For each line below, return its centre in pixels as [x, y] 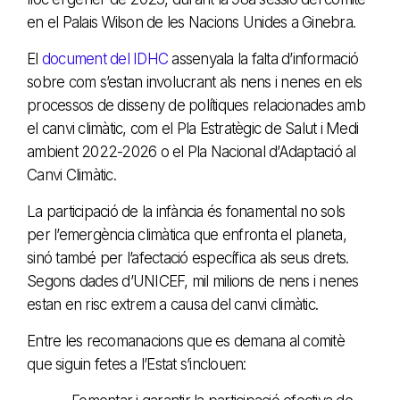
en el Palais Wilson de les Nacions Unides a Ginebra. [191, 22]
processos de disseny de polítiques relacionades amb [196, 105]
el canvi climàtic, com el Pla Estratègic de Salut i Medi [192, 128]
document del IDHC [107, 58]
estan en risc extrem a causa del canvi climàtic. [172, 304]
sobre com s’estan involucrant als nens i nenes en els [195, 82]
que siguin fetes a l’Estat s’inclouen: [137, 364]
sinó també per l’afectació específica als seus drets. [188, 258]
